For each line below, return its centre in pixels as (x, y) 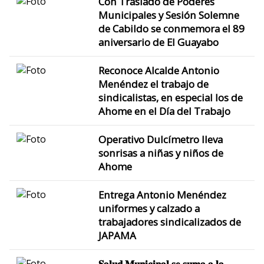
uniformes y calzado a (149, 208)
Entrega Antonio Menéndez (162, 194)
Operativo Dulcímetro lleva (160, 139)
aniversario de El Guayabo (158, 42)
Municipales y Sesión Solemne (169, 15)
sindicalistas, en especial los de (170, 97)
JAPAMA (117, 235)
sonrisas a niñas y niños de (161, 153)
